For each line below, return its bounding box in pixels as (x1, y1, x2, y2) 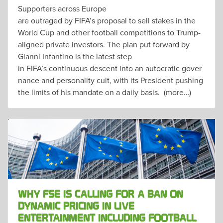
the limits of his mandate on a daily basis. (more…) (18, 86, 191, 98)
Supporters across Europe (18, 2, 107, 14)
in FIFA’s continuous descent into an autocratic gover (18, 62, 202, 74)
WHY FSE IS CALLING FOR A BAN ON (18, 188, 183, 201)
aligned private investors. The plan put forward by (18, 38, 190, 50)
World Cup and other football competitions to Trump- (18, 26, 201, 38)
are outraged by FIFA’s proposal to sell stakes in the (18, 14, 196, 26)
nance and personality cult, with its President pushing (18, 74, 203, 86)
